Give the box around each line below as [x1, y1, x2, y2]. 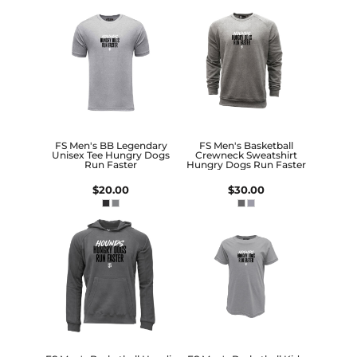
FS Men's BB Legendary [54, 139, 167, 152]
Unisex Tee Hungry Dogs [52, 149, 171, 162]
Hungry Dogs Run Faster [186, 159, 306, 171]
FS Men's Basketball [198, 139, 293, 152]
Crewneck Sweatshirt [194, 149, 297, 162]
